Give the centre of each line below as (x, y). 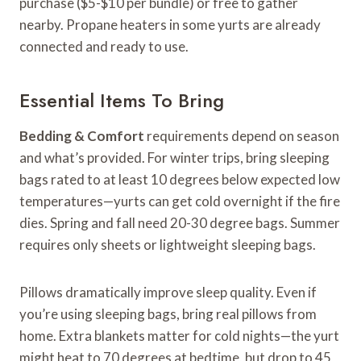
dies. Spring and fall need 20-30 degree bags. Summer (180, 222)
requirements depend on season (242, 135)
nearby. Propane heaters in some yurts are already (170, 24)
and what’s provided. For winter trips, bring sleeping (174, 157)
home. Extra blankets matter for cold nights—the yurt (179, 335)
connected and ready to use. (104, 46)
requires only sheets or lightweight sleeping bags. (168, 244)
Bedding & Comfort (82, 135)
